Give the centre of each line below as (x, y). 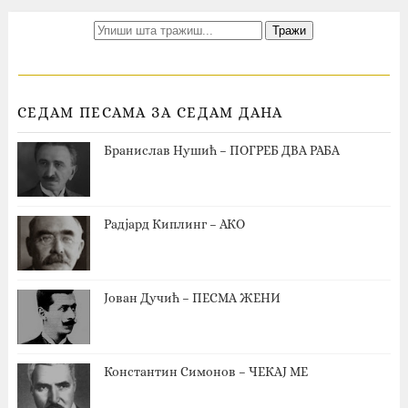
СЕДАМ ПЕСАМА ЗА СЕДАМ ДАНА (150, 112)
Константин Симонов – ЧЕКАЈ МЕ (205, 371)
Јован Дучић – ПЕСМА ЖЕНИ (192, 297)
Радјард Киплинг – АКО (174, 224)
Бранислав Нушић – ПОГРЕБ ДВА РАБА (221, 150)
